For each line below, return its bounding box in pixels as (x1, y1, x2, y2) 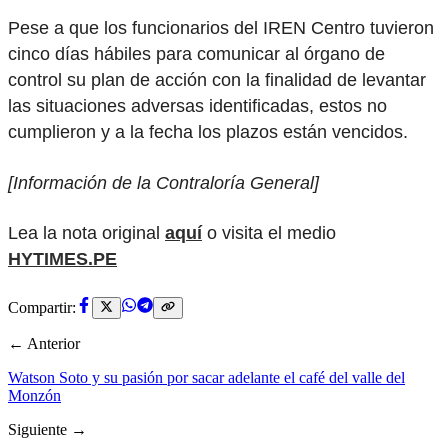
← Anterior (8, 335, 80, 353)
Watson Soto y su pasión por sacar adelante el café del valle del (8, 369, 405, 387)
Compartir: (8, 299, 76, 317)
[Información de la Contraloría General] (8, 172, 319, 193)
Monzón (8, 387, 61, 405)
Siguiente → (8, 421, 87, 439)
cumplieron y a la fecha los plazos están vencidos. (8, 122, 408, 143)
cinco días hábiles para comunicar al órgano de (8, 44, 385, 65)
